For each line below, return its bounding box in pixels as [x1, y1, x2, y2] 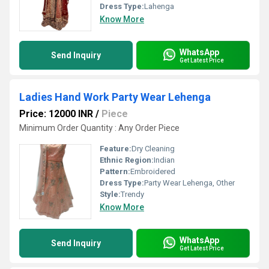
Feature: [100, 144, 131, 153]
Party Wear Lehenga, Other [144, 178, 235, 187]
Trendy [121, 190, 144, 199]
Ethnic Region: [100, 156, 154, 165]
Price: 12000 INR [19, 108, 93, 119]
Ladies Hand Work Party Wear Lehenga [19, 91, 211, 103]
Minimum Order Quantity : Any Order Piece [19, 123, 180, 133]
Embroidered [130, 167, 175, 176]
